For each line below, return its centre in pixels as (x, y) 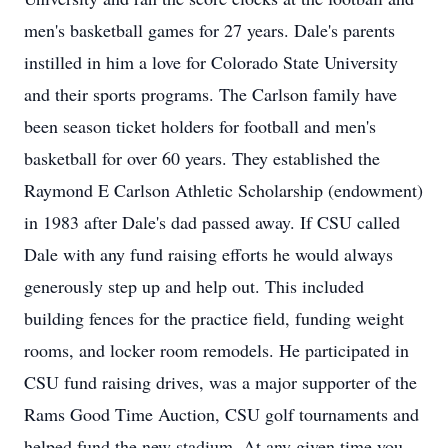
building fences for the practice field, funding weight (214, 318)
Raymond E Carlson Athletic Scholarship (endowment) (223, 190)
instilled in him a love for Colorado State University (211, 62)
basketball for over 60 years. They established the (202, 158)
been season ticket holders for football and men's (200, 126)
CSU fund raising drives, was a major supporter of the (220, 382)
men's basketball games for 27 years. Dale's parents (209, 30)
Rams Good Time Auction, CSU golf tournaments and (221, 414)
